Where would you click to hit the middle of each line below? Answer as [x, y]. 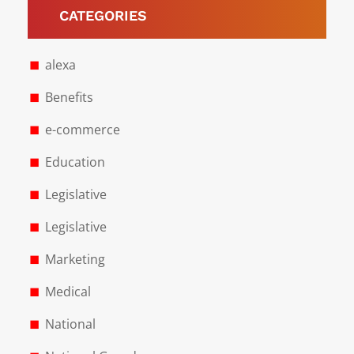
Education [75, 162]
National [70, 324]
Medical [68, 292]
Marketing [75, 260]
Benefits [69, 98]
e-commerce [82, 130]
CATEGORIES [103, 16]
